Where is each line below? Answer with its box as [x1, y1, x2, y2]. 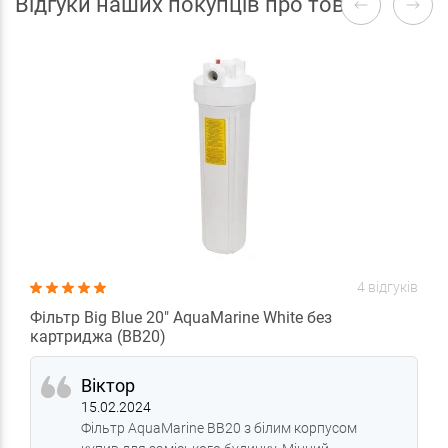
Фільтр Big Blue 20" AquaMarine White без [30, 308, 332, 327]
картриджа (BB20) [30, 327, 166, 346]
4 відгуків [357, 279, 418, 295]
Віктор [81, 375, 135, 396]
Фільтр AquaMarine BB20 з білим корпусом [81, 420, 357, 436]
